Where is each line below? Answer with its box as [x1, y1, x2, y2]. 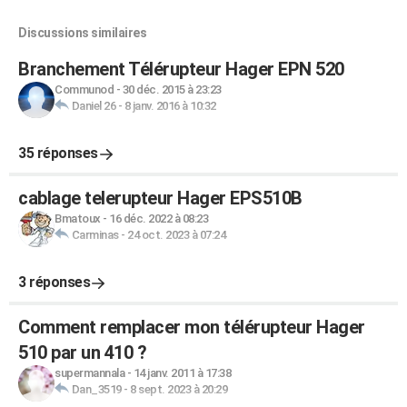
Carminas [71, 228, 119, 242]
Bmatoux [55, 212, 101, 225]
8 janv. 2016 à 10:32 [124, 99, 216, 113]
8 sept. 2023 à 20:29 [130, 382, 227, 396]
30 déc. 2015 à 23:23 [122, 83, 222, 96]
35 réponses [18, 144, 98, 162]
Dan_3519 [71, 382, 122, 396]
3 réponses [18, 273, 90, 291]
